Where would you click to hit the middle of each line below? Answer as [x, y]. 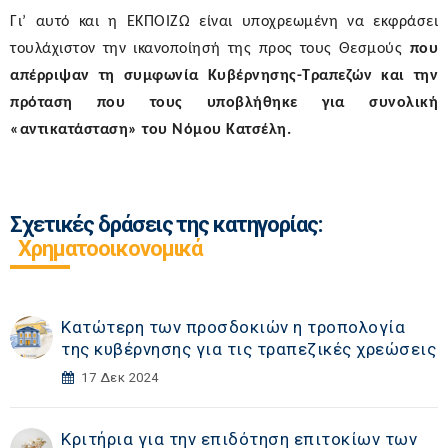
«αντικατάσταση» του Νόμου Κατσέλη [148, 130]
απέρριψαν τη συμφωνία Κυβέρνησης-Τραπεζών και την [224, 76]
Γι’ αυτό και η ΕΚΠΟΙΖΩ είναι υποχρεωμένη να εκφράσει [224, 22]
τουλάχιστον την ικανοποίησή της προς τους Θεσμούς [206, 49]
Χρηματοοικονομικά [110, 249]
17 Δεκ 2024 [120, 378]
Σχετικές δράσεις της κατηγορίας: [166, 225]
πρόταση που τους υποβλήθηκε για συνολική [224, 103]
